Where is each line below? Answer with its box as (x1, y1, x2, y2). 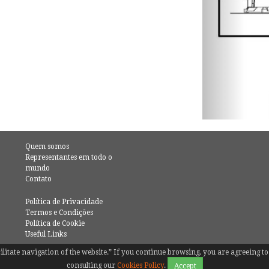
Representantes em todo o (25, 153, 113, 162)
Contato (25, 175, 52, 184)
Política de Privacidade (25, 198, 103, 207)
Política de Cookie (25, 219, 85, 228)
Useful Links (25, 230, 67, 239)
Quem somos (25, 142, 70, 151)
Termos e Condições (25, 208, 94, 217)
